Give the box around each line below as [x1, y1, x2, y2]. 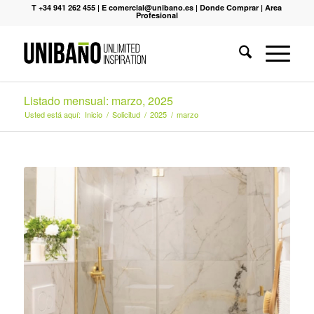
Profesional [135, 10, 178, 20]
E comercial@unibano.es [102, 2, 194, 13]
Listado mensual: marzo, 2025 [23, 93, 173, 109]
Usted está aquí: [24, 109, 81, 120]
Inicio [84, 109, 102, 120]
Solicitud [111, 109, 140, 120]
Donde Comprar [200, 2, 259, 13]
